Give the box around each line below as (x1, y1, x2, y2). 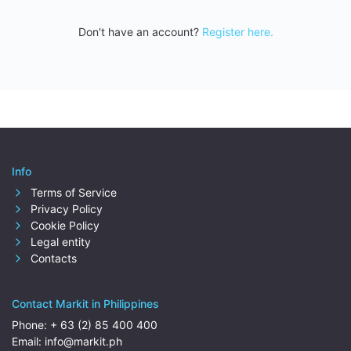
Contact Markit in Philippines (12, 297, 159, 310)
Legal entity (27, 235, 91, 248)
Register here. (201, 25, 273, 38)
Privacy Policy (27, 202, 103, 215)
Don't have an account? (78, 25, 202, 38)
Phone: (12, 318, 50, 331)
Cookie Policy (27, 219, 100, 232)
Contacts (27, 251, 77, 265)
